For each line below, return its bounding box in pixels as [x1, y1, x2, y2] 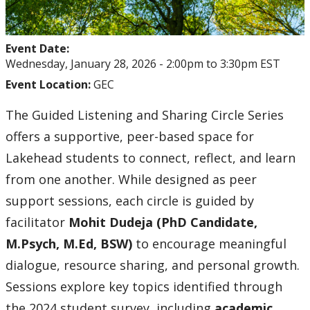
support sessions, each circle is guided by [6, 192, 254, 210]
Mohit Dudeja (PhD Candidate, [69, 214, 257, 231]
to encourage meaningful [132, 235, 286, 253]
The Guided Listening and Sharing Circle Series [6, 107, 284, 124]
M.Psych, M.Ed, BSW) [6, 235, 132, 253]
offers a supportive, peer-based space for [6, 128, 254, 145]
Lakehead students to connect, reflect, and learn [6, 149, 295, 167]
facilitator [6, 214, 69, 231]
